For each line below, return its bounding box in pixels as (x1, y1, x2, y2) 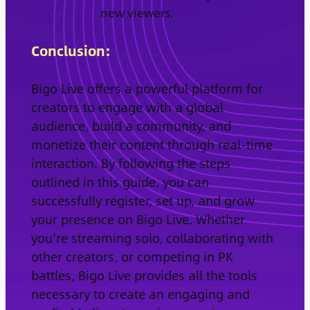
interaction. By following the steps (30, 153, 230, 172)
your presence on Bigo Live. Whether (30, 209, 245, 228)
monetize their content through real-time (30, 134, 273, 154)
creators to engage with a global (30, 97, 224, 116)
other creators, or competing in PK (30, 246, 233, 266)
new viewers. (100, 3, 174, 21)
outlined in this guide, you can (30, 172, 209, 191)
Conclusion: (30, 39, 111, 61)
